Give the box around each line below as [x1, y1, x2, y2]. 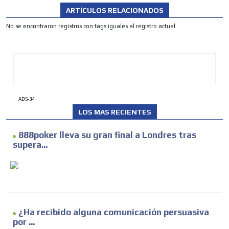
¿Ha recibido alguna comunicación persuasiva [18, 207, 209, 218]
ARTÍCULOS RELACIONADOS [65, 6, 164, 15]
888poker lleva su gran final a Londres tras [18, 130, 196, 141]
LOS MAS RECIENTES [78, 108, 151, 117]
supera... [13, 140, 48, 150]
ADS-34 [18, 96, 35, 102]
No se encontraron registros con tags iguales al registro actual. [6, 23, 177, 30]
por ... [13, 217, 35, 227]
